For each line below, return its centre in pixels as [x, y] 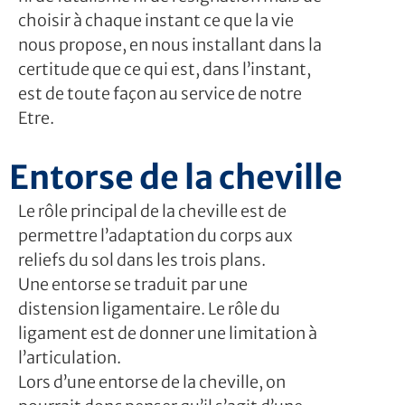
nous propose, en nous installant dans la [170, 44]
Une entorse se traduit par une [133, 284]
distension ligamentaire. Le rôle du [149, 308]
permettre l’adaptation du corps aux [155, 235]
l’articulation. [70, 357]
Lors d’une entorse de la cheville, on [152, 381]
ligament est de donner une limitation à [168, 333]
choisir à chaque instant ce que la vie [156, 20]
